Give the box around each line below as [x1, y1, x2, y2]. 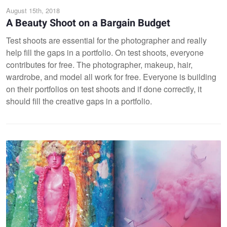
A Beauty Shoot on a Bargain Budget [6, 16, 170, 30]
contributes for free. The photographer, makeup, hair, [6, 59, 193, 70]
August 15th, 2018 [6, 6, 60, 15]
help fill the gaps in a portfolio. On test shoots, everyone [6, 47, 204, 58]
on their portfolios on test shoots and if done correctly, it [6, 83, 202, 95]
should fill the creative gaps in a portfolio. [6, 95, 152, 107]
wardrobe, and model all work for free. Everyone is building [6, 71, 216, 83]
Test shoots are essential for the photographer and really [6, 34, 207, 46]
